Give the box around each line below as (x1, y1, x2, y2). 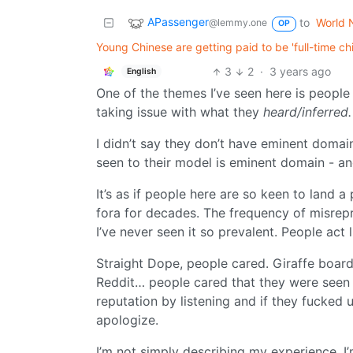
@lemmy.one (209, 17, 267, 29)
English (126, 65, 156, 76)
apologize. (96, 312, 158, 329)
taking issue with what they (96, 104, 263, 121)
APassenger (147, 15, 209, 29)
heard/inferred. (263, 104, 351, 121)
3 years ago (269, 65, 332, 79)
